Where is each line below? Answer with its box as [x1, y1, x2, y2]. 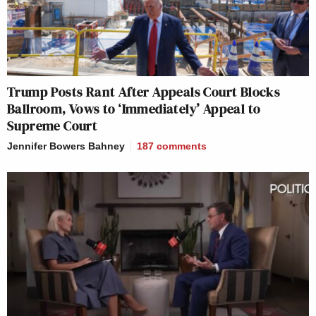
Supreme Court [7, 116, 98, 136]
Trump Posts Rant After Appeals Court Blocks [7, 82, 281, 102]
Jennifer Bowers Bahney [7, 140, 125, 152]
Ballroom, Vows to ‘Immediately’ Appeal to [7, 99, 261, 119]
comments [157, 140, 207, 152]
